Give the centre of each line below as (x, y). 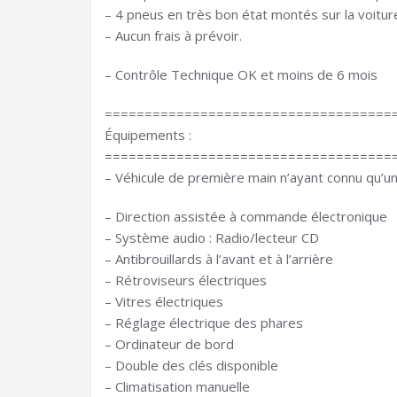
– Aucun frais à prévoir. (173, 35)
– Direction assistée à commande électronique (246, 216)
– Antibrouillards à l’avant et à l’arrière (219, 259)
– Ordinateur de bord (171, 344)
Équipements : (148, 135)
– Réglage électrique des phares (204, 323)
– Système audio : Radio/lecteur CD (212, 237)
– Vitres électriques (164, 301)
